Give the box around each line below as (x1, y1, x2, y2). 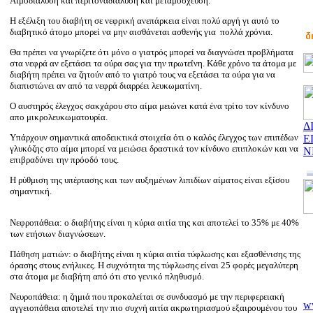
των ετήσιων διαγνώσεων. (10, 228, 105, 239)
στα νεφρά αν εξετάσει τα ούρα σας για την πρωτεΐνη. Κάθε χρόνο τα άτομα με (10, 58, 296, 68)
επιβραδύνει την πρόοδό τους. (10, 154, 119, 165)
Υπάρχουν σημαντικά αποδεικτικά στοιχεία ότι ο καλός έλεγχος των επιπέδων (10, 132, 298, 143)
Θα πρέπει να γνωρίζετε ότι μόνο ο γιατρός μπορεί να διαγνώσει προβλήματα (10, 47, 293, 57)
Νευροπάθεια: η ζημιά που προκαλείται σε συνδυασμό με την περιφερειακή (10, 291, 284, 302)
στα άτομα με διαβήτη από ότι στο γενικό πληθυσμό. (10, 271, 204, 282)
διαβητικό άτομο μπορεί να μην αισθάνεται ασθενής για (10, 27, 216, 37)
